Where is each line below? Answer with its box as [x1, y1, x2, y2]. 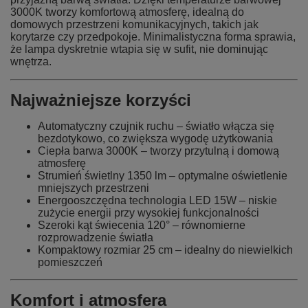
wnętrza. [10, 56, 52, 67]
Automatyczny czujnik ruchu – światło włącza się [38, 120, 274, 132]
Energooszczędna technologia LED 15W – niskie [38, 195, 277, 206]
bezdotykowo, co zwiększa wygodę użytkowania [38, 133, 273, 144]
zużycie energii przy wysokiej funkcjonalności [38, 207, 259, 219]
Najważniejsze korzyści [10, 91, 191, 109]
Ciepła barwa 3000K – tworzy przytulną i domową [38, 145, 279, 157]
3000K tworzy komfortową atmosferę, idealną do [10, 6, 244, 18]
